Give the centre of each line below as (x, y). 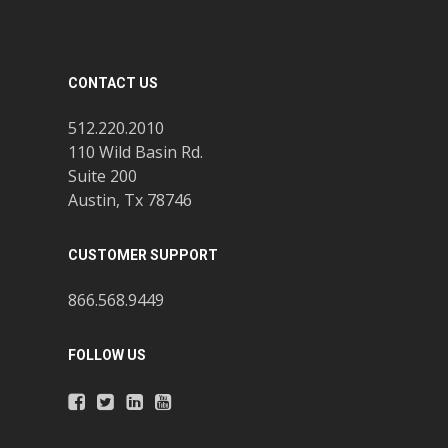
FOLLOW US (106, 355)
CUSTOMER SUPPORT (142, 255)
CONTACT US (112, 83)
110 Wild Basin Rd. (135, 152)
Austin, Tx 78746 (129, 200)
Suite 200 (102, 176)
